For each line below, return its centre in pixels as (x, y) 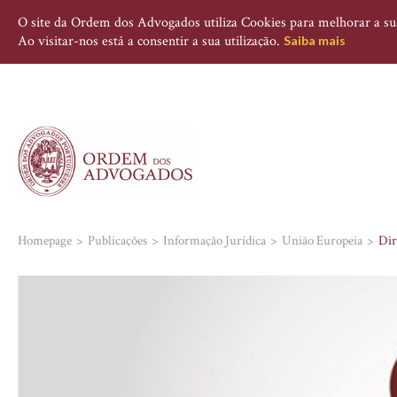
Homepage (45, 241)
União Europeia (322, 241)
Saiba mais (315, 40)
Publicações (117, 241)
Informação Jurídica (214, 241)
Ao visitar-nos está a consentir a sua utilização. (151, 41)
